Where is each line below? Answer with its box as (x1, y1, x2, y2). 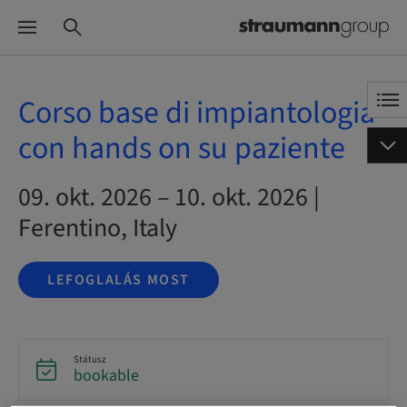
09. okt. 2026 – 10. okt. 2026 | (18, 179, 320, 215)
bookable (74, 364, 139, 387)
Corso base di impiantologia (18, 91, 375, 135)
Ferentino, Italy (18, 210, 177, 246)
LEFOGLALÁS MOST (47, 270, 190, 290)
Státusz (74, 352, 106, 366)
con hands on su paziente (18, 126, 345, 171)
